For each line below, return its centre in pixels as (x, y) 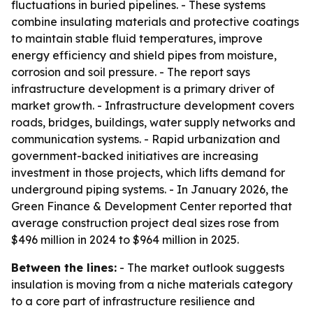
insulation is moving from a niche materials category (152, 284)
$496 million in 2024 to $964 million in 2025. (125, 240)
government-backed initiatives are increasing (135, 156)
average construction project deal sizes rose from (145, 223)
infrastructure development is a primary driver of (143, 89)
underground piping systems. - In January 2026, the (150, 189)
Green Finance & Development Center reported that (152, 206)
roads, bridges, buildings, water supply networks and (153, 122)
